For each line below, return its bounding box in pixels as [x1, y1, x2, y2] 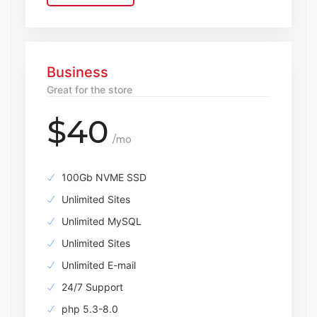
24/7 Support [59, 281, 123, 293]
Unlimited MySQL [59, 215, 142, 227]
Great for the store [47, 83, 132, 96]
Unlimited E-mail [59, 259, 136, 271]
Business [47, 64, 108, 81]
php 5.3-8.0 [59, 303, 118, 315]
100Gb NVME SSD [59, 171, 146, 183]
